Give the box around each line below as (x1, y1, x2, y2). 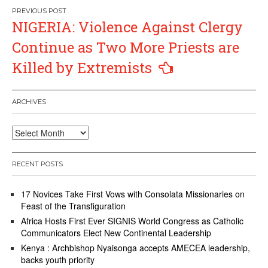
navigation (11, 28, 105, 51)
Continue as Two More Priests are (12, 38, 239, 57)
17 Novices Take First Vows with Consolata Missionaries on (21, 188, 245, 200)
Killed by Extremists (12, 58, 156, 77)
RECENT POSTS (12, 160, 63, 168)
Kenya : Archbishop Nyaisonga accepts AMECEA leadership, (21, 242, 250, 254)
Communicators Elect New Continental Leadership (21, 227, 211, 239)
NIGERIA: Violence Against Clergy (12, 17, 243, 36)
